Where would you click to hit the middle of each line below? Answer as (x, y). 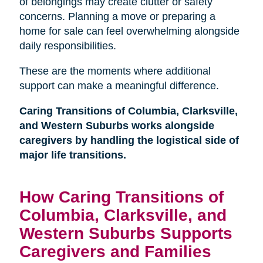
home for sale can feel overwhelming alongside (129, 31)
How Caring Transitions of (121, 197)
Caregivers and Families (115, 252)
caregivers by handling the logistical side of (129, 141)
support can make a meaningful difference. (119, 86)
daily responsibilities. (68, 46)
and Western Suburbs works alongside (117, 126)
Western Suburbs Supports (126, 233)
